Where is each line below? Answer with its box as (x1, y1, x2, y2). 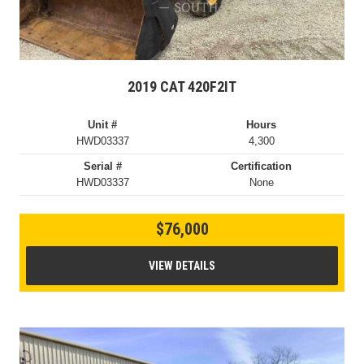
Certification (231, 159, 292, 172)
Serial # (83, 159, 122, 172)
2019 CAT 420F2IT (128, 77, 236, 95)
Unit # (88, 118, 118, 131)
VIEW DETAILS (149, 258, 215, 272)
